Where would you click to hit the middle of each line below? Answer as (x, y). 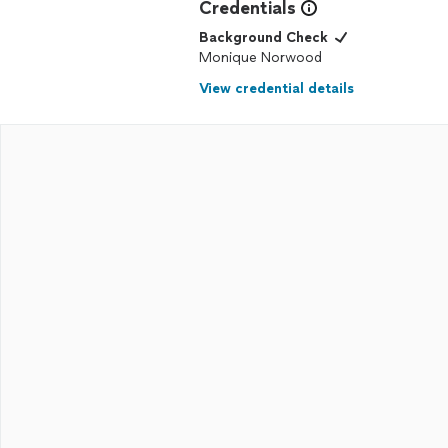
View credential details (276, 88)
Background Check (263, 37)
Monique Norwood (260, 57)
